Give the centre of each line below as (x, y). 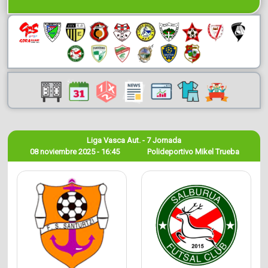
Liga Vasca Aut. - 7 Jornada (134, 140)
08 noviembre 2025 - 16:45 (75, 151)
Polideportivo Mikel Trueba (193, 151)
